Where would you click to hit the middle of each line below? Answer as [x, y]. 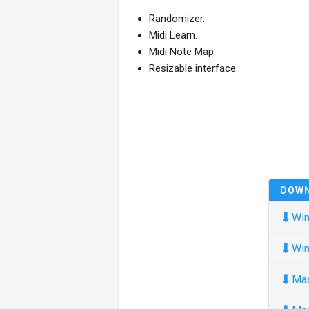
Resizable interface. [193, 68]
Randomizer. [177, 19]
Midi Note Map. [182, 52]
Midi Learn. [173, 35]
